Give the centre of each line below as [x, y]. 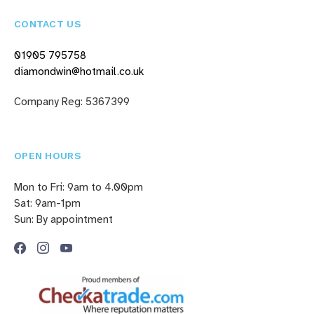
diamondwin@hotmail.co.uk [79, 72]
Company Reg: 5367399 [72, 102]
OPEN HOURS [48, 156]
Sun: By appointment [63, 220]
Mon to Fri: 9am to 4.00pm [78, 187]
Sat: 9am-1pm [47, 204]
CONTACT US [48, 23]
